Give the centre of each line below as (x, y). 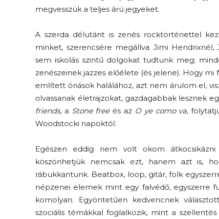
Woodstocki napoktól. (76, 123)
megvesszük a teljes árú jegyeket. (97, 9)
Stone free (91, 111)
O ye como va (161, 111)
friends (48, 111)
